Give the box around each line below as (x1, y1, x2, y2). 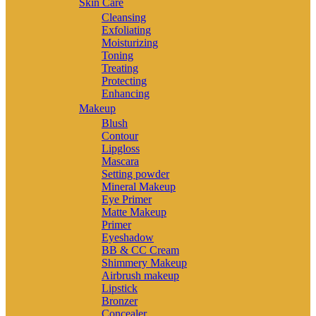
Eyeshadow (102, 231, 154, 243)
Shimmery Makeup (102, 256, 187, 269)
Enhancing (102, 87, 150, 99)
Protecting (102, 74, 147, 87)
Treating (102, 61, 138, 74)
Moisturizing (102, 36, 158, 49)
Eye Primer (102, 193, 152, 205)
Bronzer (102, 294, 138, 307)
